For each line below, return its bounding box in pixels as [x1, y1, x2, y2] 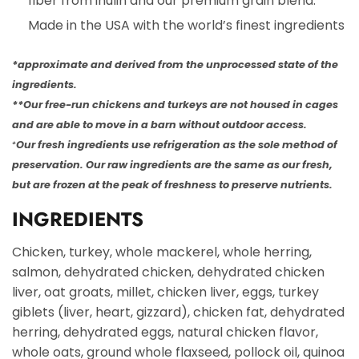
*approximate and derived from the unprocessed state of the [12, 57, 338, 71]
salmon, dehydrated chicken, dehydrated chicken [12, 262, 325, 281]
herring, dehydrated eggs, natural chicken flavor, [12, 322, 318, 341]
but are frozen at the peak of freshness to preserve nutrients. [12, 177, 333, 192]
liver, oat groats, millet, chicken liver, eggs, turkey [12, 282, 319, 301]
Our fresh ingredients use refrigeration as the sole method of [16, 137, 337, 151]
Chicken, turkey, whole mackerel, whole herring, [12, 242, 312, 261]
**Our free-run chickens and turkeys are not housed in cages [12, 97, 338, 111]
